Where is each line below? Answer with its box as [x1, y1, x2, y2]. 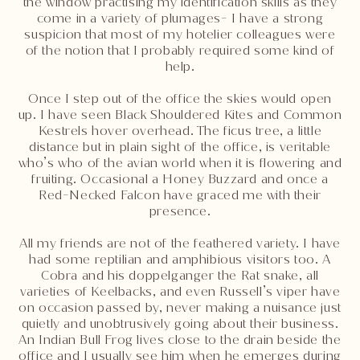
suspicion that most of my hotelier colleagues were [24, 26, 336, 43]
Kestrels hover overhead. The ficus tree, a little [38, 122, 322, 140]
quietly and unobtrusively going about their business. [21, 315, 339, 333]
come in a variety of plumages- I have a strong [36, 10, 324, 27]
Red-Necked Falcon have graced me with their [39, 186, 321, 204]
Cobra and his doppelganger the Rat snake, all [40, 267, 319, 284]
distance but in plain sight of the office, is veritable [28, 138, 331, 156]
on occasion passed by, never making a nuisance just [18, 299, 342, 317]
